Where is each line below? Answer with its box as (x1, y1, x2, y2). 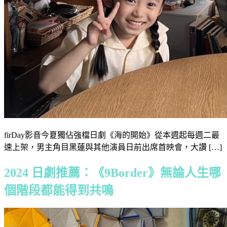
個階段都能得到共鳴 (4, 183, 113, 197)
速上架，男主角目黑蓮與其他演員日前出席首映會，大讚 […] (4, 142, 222, 152)
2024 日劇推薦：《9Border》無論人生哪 (4, 166, 221, 179)
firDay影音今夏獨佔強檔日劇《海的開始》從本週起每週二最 (4, 130, 219, 139)
